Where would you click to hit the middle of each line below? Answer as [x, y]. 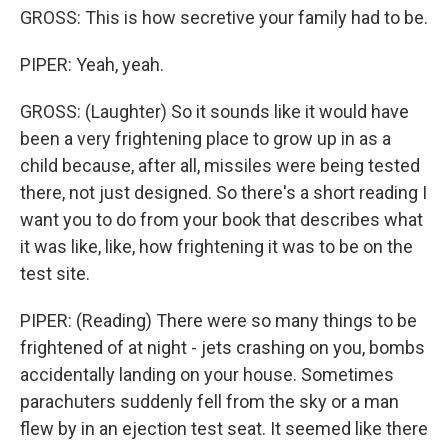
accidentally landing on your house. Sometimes [207, 374]
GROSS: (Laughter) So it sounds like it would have [214, 111]
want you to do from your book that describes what [221, 219]
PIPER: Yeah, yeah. [92, 64]
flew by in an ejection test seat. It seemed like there [224, 428]
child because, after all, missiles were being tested [220, 165]
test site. [55, 273]
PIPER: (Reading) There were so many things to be [218, 320]
